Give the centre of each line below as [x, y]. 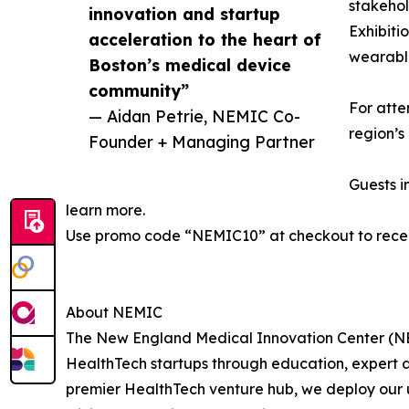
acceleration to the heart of [205, 40]
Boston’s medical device [190, 65]
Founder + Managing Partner [202, 142]
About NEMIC [114, 313]
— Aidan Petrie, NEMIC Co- [194, 116]
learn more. [105, 210]
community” [139, 91]
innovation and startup [184, 14]
